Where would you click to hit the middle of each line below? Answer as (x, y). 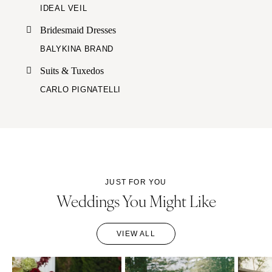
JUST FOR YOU (136, 182)
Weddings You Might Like (136, 200)
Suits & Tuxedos (72, 70)
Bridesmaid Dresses (78, 30)
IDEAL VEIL (64, 8)
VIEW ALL (136, 233)
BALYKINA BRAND (77, 49)
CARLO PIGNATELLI (81, 89)
